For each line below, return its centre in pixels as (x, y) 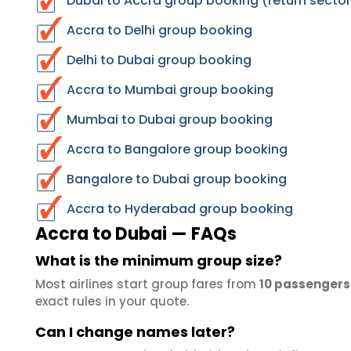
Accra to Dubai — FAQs (136, 234)
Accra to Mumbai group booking (170, 90)
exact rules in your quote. (112, 301)
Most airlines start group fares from (147, 284)
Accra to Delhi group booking (159, 30)
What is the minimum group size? (159, 261)
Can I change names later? (135, 332)
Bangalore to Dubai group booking (177, 179)
